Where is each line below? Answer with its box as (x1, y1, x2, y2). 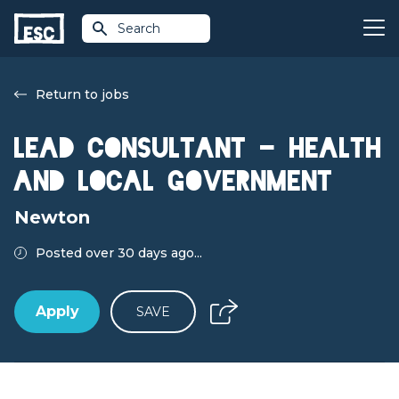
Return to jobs (36, 86, 129, 102)
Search (118, 20, 160, 37)
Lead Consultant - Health (14, 136, 382, 160)
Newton (14, 207, 90, 228)
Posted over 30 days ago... (36, 245, 202, 261)
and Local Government (14, 169, 333, 193)
